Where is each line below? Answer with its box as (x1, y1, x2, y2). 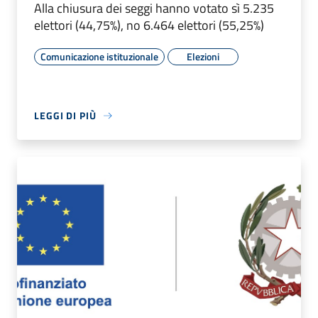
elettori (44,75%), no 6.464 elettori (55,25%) (34, 16, 264, 35)
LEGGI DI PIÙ (34, 108, 97, 124)
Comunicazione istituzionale (40, 49, 158, 65)
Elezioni (187, 49, 219, 65)
